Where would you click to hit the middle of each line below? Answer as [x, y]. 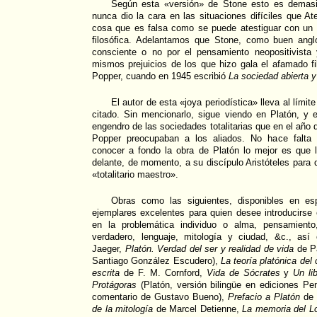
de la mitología [123, 309]
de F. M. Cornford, [163, 273]
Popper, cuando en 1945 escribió [160, 76]
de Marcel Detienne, [198, 309]
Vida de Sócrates [243, 273]
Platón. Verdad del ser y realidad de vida [209, 249]
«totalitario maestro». [135, 174]
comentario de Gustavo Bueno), [160, 297]
